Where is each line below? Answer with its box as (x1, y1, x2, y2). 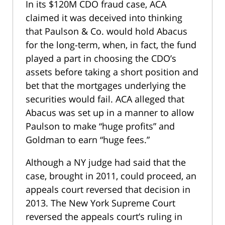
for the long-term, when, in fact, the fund (26, 39, 196, 51)
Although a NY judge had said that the (26, 156, 186, 169)
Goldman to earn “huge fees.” (26, 134, 150, 146)
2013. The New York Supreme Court (26, 197, 175, 209)
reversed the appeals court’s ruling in (26, 210, 182, 223)
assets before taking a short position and (26, 66, 198, 78)
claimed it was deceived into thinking (26, 12, 182, 24)
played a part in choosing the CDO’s (26, 52, 176, 65)
